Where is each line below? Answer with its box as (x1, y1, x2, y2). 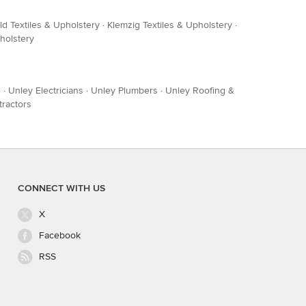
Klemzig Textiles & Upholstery (107, 19, 232, 31)
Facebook (39, 229, 81, 242)
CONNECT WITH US (18, 182, 105, 194)
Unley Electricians (8, 85, 83, 96)
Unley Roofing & (165, 85, 234, 96)
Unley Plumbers (91, 85, 158, 96)
